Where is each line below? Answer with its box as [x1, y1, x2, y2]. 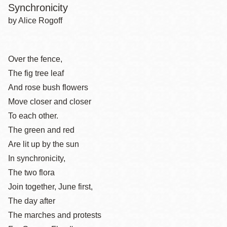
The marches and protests [8, 211, 101, 219]
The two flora [8, 168, 55, 177]
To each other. [8, 111, 58, 120]
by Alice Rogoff [8, 16, 62, 25]
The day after [8, 197, 55, 205]
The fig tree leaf [8, 69, 64, 78]
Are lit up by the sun [8, 140, 79, 148]
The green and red [8, 126, 74, 134]
